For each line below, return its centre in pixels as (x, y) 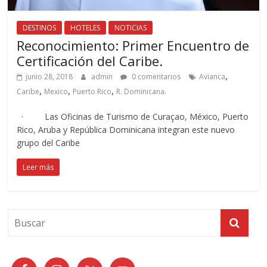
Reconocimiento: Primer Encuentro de (133, 46)
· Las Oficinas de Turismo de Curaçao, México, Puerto (133, 117)
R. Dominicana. (142, 92)
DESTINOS (40, 28)
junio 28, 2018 (49, 77)
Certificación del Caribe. (90, 61)
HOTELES (86, 28)
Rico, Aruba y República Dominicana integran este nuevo (126, 130)
